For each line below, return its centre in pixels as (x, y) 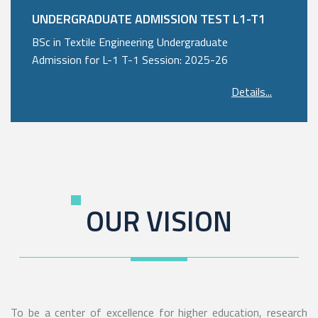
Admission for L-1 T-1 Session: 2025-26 (130, 60)
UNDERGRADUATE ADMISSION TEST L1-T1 (149, 19)
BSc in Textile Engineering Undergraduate (130, 42)
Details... (252, 92)
